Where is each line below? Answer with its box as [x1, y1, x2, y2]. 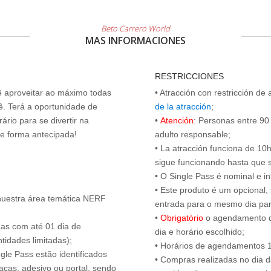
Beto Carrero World [101, 23, 170, 34]
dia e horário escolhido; [155, 227, 244, 237]
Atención [160, 116, 194, 125]
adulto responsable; [155, 129, 230, 139]
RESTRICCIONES [155, 71, 224, 81]
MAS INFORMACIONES [85, 34, 186, 47]
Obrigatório [160, 213, 203, 223]
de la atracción [155, 102, 211, 111]
